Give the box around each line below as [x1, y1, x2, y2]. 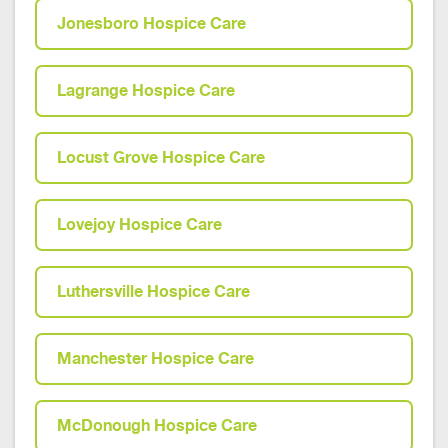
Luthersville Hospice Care [57, 282, 250, 301]
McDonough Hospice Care [57, 416, 257, 435]
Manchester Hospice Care [57, 349, 254, 368]
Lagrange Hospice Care [57, 81, 235, 100]
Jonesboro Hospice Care [57, 14, 246, 33]
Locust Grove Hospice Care [57, 148, 265, 167]
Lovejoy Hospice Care [57, 215, 222, 234]
